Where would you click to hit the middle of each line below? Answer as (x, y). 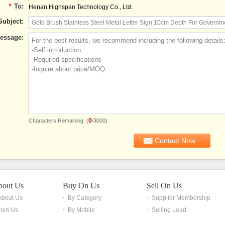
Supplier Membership (181, 198)
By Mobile (81, 210)
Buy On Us (81, 186)
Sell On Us (164, 186)
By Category (85, 198)
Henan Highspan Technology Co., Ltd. (80, 7)
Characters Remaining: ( (58, 121)
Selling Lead (169, 210)
